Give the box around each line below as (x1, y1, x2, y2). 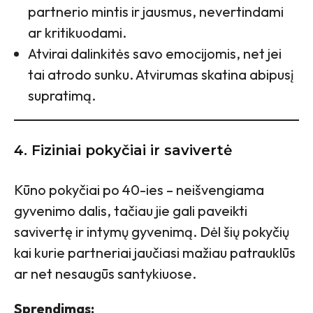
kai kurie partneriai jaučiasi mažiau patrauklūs (14, 243, 296, 261)
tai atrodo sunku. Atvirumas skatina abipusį (28, 65, 293, 83)
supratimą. (28, 86, 96, 104)
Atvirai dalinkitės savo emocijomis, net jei (28, 44, 282, 62)
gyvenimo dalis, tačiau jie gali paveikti (14, 201, 247, 219)
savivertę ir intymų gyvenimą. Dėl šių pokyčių (14, 222, 289, 240)
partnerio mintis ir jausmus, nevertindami (28, 2, 284, 20)
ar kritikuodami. (28, 23, 126, 41)
